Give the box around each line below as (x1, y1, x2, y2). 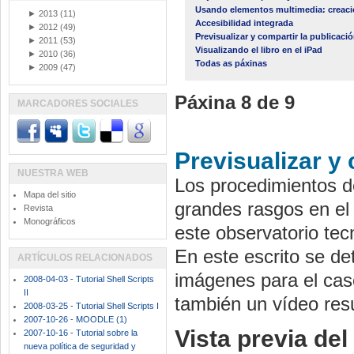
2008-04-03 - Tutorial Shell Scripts (24, 274, 154, 284)
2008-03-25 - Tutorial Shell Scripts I (24, 301, 159, 311)
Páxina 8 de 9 (175, 92, 295, 113)
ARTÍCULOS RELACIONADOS (17, 252, 153, 263)
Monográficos (24, 217, 76, 226)
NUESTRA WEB (17, 168, 88, 179)
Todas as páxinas (195, 58, 267, 68)
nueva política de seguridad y (24, 341, 136, 351)
